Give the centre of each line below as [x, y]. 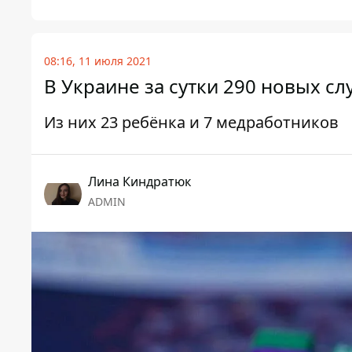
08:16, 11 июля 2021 [98, 60]
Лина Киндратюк [139, 181]
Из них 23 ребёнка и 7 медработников [191, 122]
